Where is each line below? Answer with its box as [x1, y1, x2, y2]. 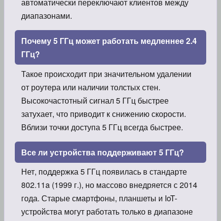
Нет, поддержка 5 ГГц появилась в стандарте [21, 166, 187, 178]
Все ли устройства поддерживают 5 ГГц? [21, 146, 184, 158]
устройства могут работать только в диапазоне [21, 206, 193, 218]
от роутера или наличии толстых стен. [21, 81, 160, 93]
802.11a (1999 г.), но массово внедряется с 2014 [21, 179, 197, 191]
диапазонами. [21, 9, 72, 21]
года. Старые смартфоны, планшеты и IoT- [21, 192, 177, 204]
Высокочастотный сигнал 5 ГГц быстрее [21, 94, 169, 106]
